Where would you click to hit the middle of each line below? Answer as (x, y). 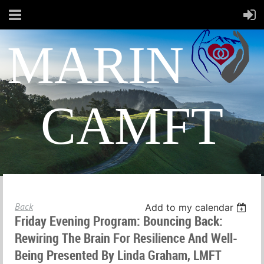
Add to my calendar (189, 207)
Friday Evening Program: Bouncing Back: (119, 221)
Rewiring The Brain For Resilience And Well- (126, 238)
